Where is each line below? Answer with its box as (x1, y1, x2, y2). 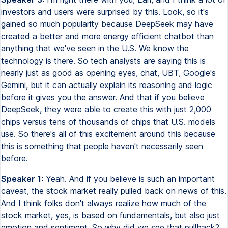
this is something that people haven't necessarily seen (1, 141, 203, 151)
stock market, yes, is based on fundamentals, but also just (1, 210, 220, 220)
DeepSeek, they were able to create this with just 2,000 (1, 104, 211, 115)
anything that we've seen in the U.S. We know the (1, 43, 189, 53)
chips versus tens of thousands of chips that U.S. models (1, 117, 215, 127)
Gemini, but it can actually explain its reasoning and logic (1, 80, 212, 90)
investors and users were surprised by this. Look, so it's (1, 7, 209, 17)
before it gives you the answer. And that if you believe (1, 92, 205, 102)
